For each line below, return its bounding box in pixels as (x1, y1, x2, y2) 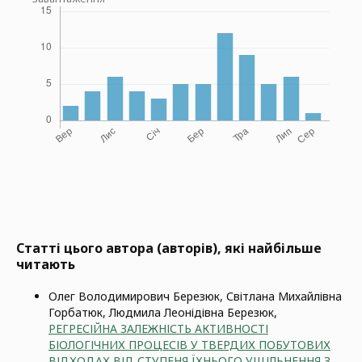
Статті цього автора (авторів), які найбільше (16, 239, 322, 257)
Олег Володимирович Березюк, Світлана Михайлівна (48, 288, 342, 304)
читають (16, 255, 75, 273)
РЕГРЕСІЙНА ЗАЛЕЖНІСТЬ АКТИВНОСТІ (48, 321, 268, 336)
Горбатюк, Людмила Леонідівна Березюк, (48, 305, 277, 320)
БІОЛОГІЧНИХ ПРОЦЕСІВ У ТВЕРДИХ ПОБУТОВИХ (48, 337, 330, 352)
